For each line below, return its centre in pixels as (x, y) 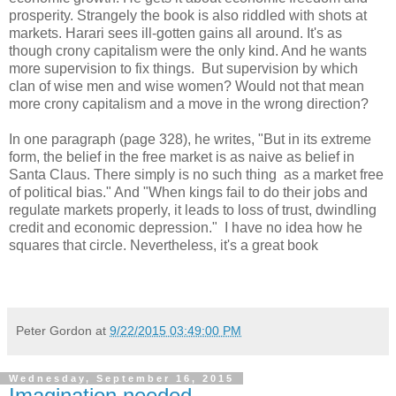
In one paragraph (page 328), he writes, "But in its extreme (190, 140)
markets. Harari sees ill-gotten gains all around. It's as (175, 34)
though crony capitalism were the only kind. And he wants (188, 51)
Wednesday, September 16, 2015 (122, 379)
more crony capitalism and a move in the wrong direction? (189, 104)
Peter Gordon (54, 331)
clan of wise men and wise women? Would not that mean (187, 87)
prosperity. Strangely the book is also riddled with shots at (188, 16)
